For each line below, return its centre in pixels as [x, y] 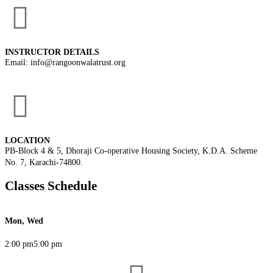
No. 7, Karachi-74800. [44, 162]
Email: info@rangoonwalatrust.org [65, 62]
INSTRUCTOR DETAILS [52, 52]
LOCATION [27, 140]
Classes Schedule [51, 186]
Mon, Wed [24, 221]
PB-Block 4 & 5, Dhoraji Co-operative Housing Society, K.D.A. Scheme [131, 151]
